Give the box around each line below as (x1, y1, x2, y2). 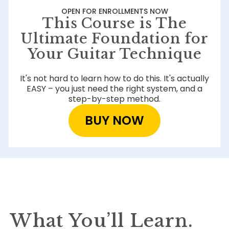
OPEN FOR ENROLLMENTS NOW (61, 6, 168, 17)
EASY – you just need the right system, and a (27, 83, 202, 95)
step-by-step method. (68, 93, 161, 105)
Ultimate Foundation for (20, 30, 209, 48)
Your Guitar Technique (27, 45, 202, 63)
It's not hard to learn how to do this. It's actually (20, 73, 209, 85)
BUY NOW (85, 112, 144, 129)
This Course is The (42, 15, 187, 32)
